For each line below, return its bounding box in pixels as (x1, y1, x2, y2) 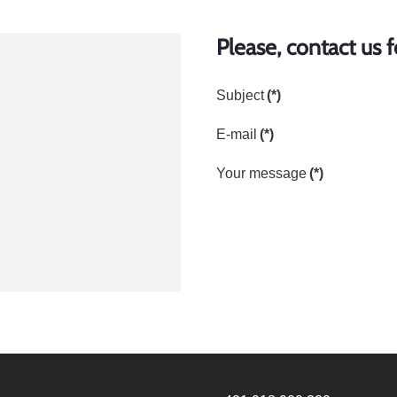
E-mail (216, 127, 257, 142)
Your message (216, 166, 307, 181)
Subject (216, 88, 264, 103)
